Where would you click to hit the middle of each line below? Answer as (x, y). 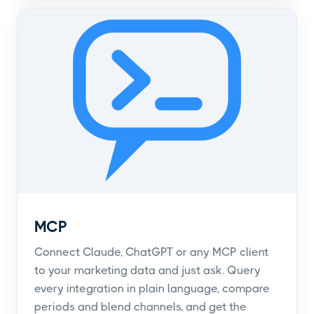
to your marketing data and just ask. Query (148, 270)
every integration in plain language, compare (152, 288)
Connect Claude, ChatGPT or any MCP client (151, 252)
